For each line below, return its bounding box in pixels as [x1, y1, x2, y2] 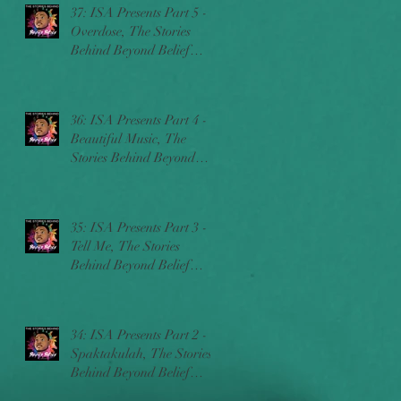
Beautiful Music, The [71, 130, 186, 147]
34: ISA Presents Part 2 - [71, 326, 208, 343]
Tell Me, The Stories [71, 237, 180, 254]
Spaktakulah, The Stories [71, 345, 212, 362]
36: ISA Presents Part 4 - [71, 111, 208, 128]
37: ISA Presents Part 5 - [71, 4, 208, 21]
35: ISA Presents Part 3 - [71, 218, 208, 235]
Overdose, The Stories [71, 22, 191, 39]
